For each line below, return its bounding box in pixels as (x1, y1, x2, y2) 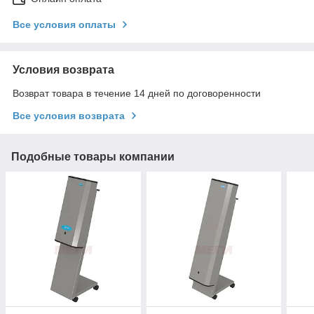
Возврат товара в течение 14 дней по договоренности (13, 87, 261, 99)
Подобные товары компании (11, 150, 175, 163)
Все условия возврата (13, 109, 125, 121)
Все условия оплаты (13, 18, 116, 30)
